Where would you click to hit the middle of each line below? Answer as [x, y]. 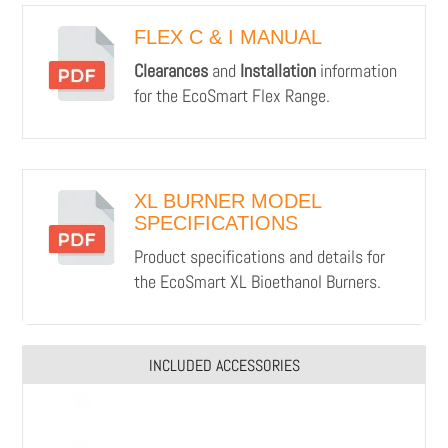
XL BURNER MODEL [227, 200]
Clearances [170, 70]
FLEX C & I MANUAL [227, 36]
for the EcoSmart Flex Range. [231, 95]
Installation [277, 70]
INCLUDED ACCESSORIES [224, 365]
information [356, 70]
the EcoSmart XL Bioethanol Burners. [257, 281]
